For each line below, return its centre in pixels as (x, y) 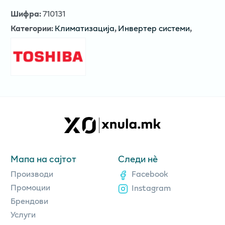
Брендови (29, 201)
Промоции (30, 187)
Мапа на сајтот (43, 159)
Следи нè (138, 159)
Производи (32, 174)
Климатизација (85, 28)
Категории (31, 28)
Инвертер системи (154, 28)
